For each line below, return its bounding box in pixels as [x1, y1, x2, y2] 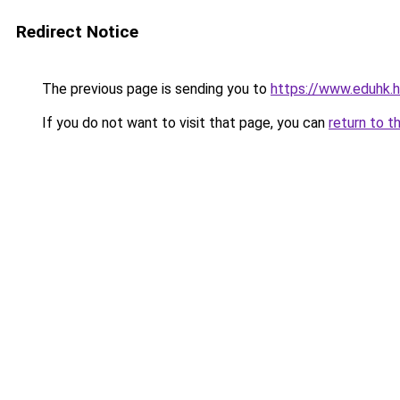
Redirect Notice [16, 21, 138, 42]
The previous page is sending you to [38, 80, 271, 97]
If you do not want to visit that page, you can [38, 114, 329, 131]
